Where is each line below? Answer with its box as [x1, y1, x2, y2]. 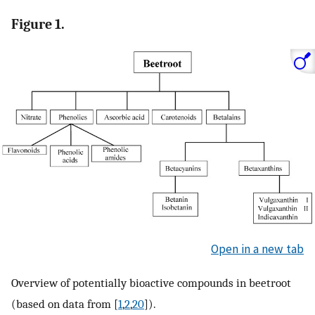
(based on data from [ [11, 296, 118, 311]
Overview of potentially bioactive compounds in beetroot [11, 275, 291, 290]
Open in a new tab [211, 241, 304, 257]
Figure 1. [11, 16, 65, 33]
